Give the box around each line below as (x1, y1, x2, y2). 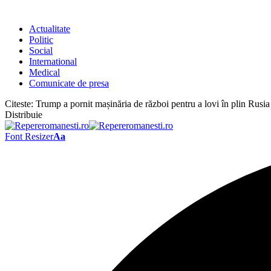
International (29, 56, 77, 67)
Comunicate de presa (29, 78, 109, 88)
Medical (29, 67, 60, 77)
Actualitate (29, 24, 70, 34)
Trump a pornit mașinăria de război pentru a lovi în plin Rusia (36, 99, 270, 109)
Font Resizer (5, 131, 53, 142)
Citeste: (5, 99, 33, 109)
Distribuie (5, 109, 42, 120)
